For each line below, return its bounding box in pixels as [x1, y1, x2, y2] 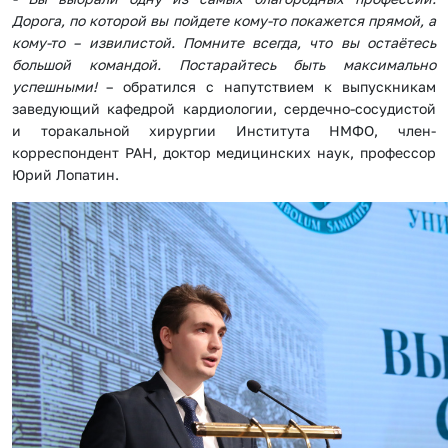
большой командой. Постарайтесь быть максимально [12, 56, 436, 74]
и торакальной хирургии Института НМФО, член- [12, 122, 436, 140]
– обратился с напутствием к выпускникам [106, 78, 436, 96]
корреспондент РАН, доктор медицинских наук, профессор [12, 144, 436, 162]
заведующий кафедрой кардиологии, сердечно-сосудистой [12, 100, 436, 118]
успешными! [12, 78, 106, 96]
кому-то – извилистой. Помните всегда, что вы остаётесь [12, 34, 436, 52]
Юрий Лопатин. [12, 166, 119, 184]
